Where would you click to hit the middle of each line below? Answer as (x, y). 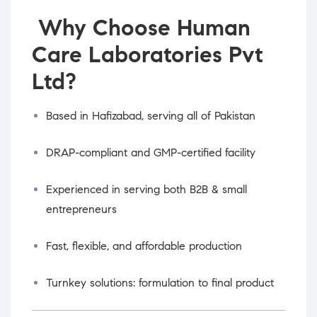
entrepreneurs (81, 209)
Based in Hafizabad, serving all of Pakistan (151, 116)
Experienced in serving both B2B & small (146, 190)
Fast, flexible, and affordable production (144, 246)
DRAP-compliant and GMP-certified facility (151, 153)
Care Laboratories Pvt (148, 55)
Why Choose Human (141, 28)
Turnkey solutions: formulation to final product (160, 283)
